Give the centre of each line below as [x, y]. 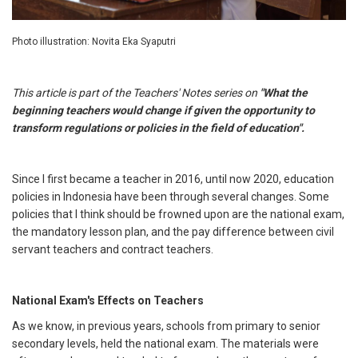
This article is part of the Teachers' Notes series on [136, 93]
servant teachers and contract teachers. [113, 250]
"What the [284, 93]
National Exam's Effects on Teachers [108, 301]
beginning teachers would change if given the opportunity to [163, 111]
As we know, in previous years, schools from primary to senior [166, 326]
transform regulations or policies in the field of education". [158, 128]
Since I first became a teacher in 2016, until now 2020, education [173, 179]
